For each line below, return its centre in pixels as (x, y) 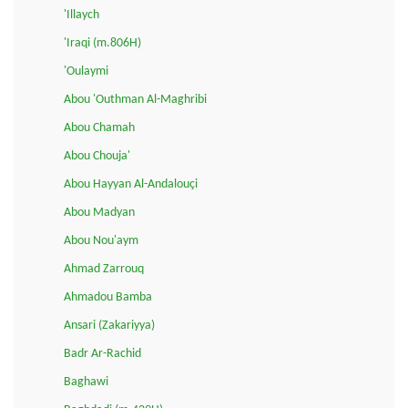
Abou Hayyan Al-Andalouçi (131, 184)
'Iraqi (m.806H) (102, 43)
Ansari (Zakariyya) (109, 325)
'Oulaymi (86, 71)
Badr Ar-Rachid (102, 353)
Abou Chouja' (97, 156)
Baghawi (86, 382)
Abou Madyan (99, 212)
